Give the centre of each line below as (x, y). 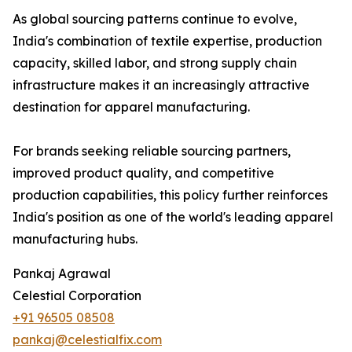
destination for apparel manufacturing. (131, 107)
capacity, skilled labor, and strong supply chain (155, 63)
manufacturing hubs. (75, 239)
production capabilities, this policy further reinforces (170, 195)
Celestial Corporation (77, 296)
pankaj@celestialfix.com (87, 340)
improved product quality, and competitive (143, 173)
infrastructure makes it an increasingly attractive (161, 85)
